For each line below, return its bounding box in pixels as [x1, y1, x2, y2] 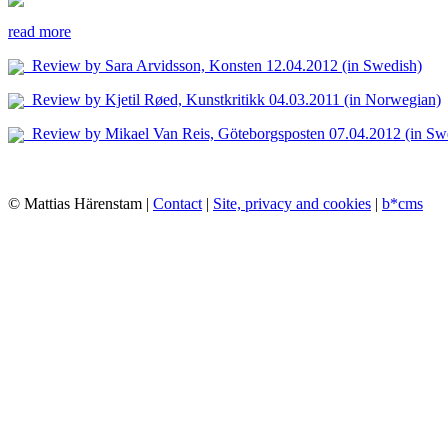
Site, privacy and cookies [213, 195, 371, 213]
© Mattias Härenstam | [8, 195, 153, 213]
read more [8, 23, 71, 41]
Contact [153, 195, 202, 213]
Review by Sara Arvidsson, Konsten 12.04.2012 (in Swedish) [24, 57, 422, 75]
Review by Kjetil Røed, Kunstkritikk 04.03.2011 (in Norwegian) [24, 91, 441, 109]
